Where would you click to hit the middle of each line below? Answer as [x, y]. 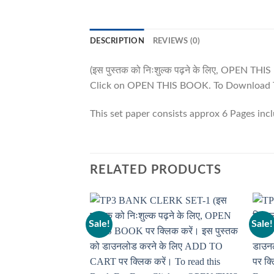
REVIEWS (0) [176, 41]
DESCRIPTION [117, 41]
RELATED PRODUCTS [156, 170]
